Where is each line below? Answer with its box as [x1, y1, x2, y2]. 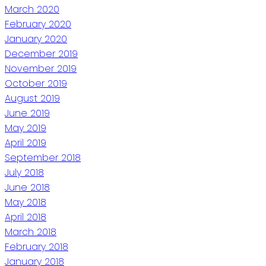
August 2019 [5, 91, 60, 105]
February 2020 [5, 17, 71, 31]
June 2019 [5, 106, 50, 120]
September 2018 [5, 150, 81, 164]
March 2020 [5, 2, 59, 16]
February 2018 [5, 239, 68, 254]
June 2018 [5, 180, 50, 194]
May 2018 [5, 195, 46, 209]
